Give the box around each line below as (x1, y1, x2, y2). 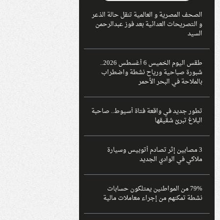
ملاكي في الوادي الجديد (139, 154, 203, 166)
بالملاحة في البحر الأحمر (138, 76, 203, 88)
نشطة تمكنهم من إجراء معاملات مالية (103, 192, 203, 205)
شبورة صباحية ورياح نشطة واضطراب (101, 67, 203, 79)
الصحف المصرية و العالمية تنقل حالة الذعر (92, 9, 203, 22)
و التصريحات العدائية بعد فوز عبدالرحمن (95, 19, 203, 31)
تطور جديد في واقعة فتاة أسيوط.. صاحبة (91, 106, 203, 118)
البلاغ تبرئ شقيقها (155, 115, 203, 127)
